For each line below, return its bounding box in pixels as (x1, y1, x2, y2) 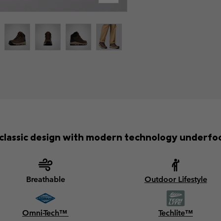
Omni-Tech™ (22, 208, 69, 218)
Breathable (26, 174, 65, 184)
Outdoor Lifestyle (144, 174, 207, 184)
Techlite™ (158, 208, 193, 218)
